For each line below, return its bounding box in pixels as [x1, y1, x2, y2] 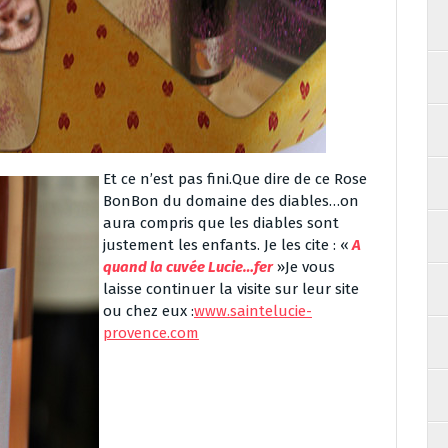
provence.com [103, 324, 199, 342]
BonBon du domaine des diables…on [103, 192, 359, 210]
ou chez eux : [103, 302, 194, 320]
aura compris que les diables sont [103, 214, 339, 232]
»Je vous [273, 258, 335, 276]
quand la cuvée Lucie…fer [103, 258, 273, 276]
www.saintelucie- [194, 302, 312, 320]
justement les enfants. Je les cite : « [103, 236, 349, 254]
